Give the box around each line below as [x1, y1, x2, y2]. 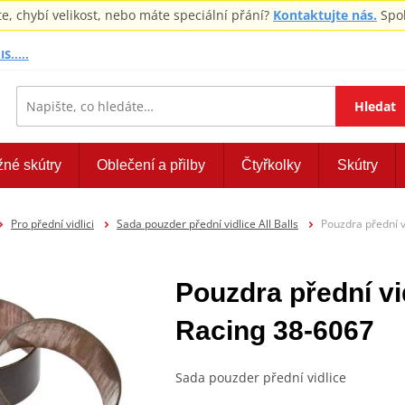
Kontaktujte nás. [273, 6, 377, 24]
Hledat [354, 97, 397, 115]
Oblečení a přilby [97, 157, 206, 174]
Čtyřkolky [241, 157, 302, 174]
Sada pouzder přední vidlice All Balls [116, 215, 298, 231]
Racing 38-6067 [175, 315, 374, 345]
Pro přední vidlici [10, 215, 94, 231]
